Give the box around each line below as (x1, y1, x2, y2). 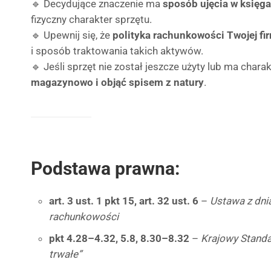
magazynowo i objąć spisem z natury (31, 76, 204, 88)
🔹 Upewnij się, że (31, 29, 113, 41)
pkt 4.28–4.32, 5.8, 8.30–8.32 (49, 232, 189, 244)
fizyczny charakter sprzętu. (31, 13, 152, 25)
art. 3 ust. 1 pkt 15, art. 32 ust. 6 (49, 195, 198, 207)
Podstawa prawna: (31, 158, 180, 179)
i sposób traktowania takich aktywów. (31, 45, 203, 57)
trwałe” (49, 248, 82, 260)
